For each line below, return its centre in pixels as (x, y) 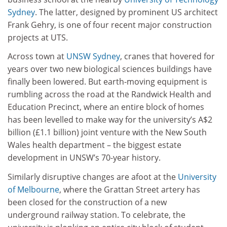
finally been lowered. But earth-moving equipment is (107, 82)
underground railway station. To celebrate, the (97, 215)
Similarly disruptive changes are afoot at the (93, 177)
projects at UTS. (38, 37)
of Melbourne (33, 189)
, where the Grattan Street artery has (130, 189)
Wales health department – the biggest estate (94, 145)
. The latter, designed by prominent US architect (126, 12)
